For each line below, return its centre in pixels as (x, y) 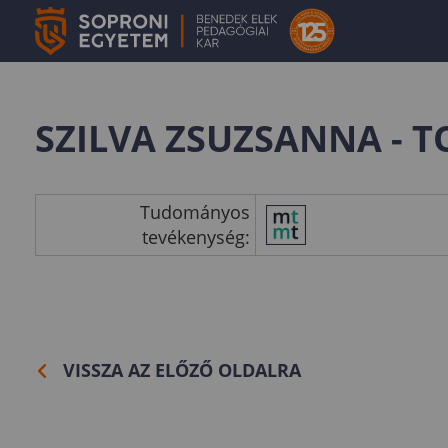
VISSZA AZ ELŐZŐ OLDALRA (182, 370)
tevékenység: (196, 237)
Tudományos (195, 212)
